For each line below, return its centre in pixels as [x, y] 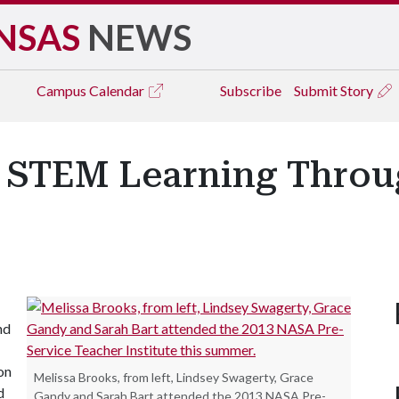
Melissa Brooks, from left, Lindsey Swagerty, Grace [174, 377]
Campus [63, 90]
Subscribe [251, 90]
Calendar [118, 90]
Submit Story [335, 90]
